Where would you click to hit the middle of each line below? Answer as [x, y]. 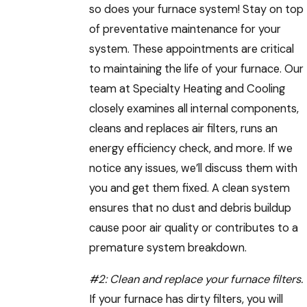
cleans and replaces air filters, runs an [183, 128]
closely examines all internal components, [194, 109]
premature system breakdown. [168, 248]
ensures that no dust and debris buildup [190, 208]
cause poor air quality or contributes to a [193, 228]
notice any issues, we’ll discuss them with [193, 168]
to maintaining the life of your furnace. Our [196, 69]
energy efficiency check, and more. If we [191, 148]
